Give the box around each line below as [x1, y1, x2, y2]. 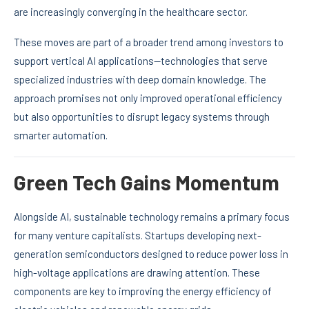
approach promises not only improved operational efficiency [14, 92, 282, 105]
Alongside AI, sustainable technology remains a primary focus [14, 210, 290, 223]
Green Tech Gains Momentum [14, 170, 279, 195]
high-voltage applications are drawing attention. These [14, 266, 260, 279]
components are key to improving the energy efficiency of [14, 285, 272, 298]
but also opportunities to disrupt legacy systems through [14, 110, 270, 123]
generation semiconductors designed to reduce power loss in [14, 248, 288, 261]
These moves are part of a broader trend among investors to [14, 36, 283, 49]
